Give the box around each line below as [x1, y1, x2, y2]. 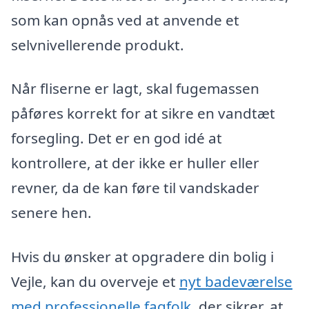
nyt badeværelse [179, 271, 292, 291]
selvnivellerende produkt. [11, 34, 184, 54]
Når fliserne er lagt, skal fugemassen [11, 79, 259, 99]
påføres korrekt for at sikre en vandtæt [11, 103, 275, 123]
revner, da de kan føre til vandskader [11, 178, 259, 198]
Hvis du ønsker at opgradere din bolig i [11, 246, 274, 266]
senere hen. [11, 203, 92, 223]
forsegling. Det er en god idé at [11, 128, 222, 148]
